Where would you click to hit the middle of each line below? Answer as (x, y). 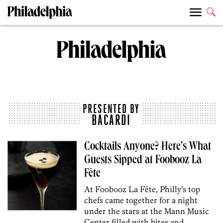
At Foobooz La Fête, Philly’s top (142, 189)
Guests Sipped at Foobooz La (143, 161)
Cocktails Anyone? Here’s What (148, 148)
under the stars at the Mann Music (147, 211)
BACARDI (111, 120)
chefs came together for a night (141, 200)
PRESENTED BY (111, 109)
